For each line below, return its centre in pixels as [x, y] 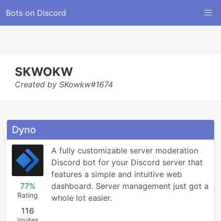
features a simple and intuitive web [117, 174]
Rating [28, 195]
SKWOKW [44, 72]
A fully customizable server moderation [125, 150]
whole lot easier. [82, 198]
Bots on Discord [36, 13]
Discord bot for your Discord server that [127, 162]
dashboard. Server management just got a [130, 186]
